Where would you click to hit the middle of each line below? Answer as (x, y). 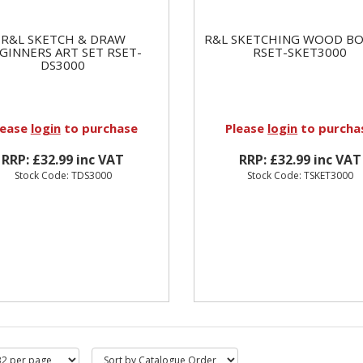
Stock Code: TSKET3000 (300, 175)
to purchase (99, 128)
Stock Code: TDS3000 (63, 175)
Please (247, 128)
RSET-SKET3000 (300, 51)
